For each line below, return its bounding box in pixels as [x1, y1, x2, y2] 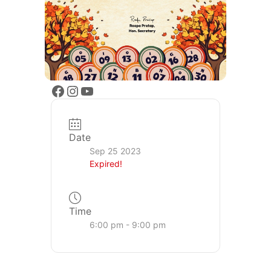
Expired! [90, 158, 122, 169]
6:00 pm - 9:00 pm [90, 220, 166, 230]
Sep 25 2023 [90, 146, 141, 157]
